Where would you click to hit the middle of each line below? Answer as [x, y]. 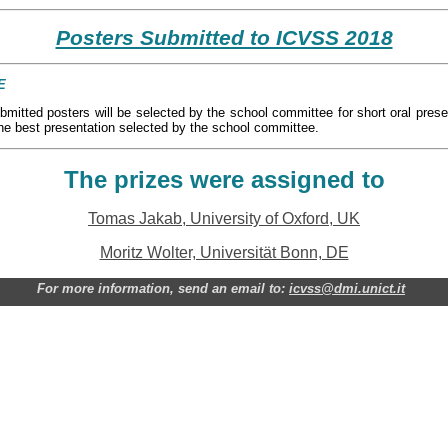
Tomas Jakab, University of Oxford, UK [224, 218]
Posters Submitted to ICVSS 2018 [224, 37]
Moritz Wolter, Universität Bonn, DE [224, 252]
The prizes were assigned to [224, 179]
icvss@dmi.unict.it [347, 288]
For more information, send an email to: [163, 288]
